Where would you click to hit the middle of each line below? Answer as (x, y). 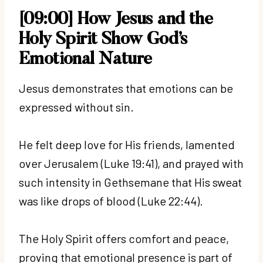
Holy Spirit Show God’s (103, 40)
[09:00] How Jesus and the (116, 20)
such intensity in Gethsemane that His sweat (130, 182)
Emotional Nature (85, 60)
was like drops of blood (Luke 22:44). (112, 200)
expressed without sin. (77, 107)
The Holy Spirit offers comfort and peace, (124, 238)
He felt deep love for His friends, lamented (127, 144)
